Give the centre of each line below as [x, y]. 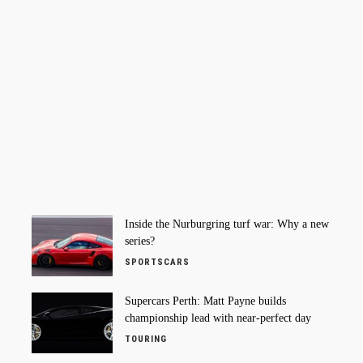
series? [140, 241]
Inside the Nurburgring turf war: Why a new [227, 224]
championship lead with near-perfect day [218, 318]
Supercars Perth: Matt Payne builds [205, 301]
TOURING [146, 340]
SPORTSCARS [157, 263]
